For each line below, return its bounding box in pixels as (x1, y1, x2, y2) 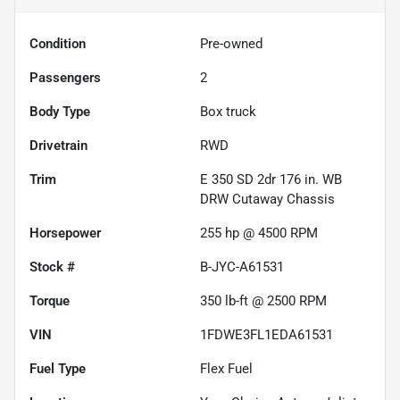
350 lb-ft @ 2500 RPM (200, 293, 327, 310)
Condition (29, 36, 86, 53)
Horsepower (29, 225, 101, 242)
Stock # (29, 259, 75, 276)
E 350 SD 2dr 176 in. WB (200, 171, 342, 188)
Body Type (29, 104, 90, 121)
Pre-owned (200, 36, 262, 53)
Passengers (29, 70, 101, 87)
